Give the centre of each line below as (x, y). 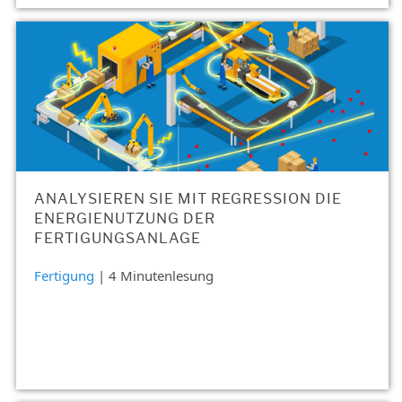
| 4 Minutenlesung (156, 276)
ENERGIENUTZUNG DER (125, 219)
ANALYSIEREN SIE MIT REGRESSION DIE (188, 199)
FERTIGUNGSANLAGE (118, 239)
